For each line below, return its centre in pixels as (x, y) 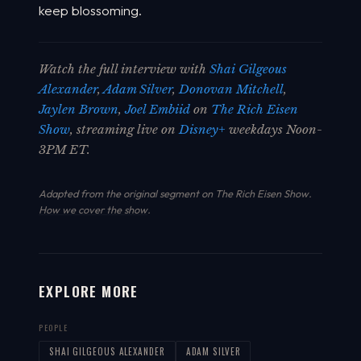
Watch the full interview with (124, 69)
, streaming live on (124, 130)
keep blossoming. (90, 10)
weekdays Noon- (274, 130)
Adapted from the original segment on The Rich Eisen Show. (175, 194)
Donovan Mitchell (231, 89)
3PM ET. (64, 150)
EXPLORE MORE (89, 291)
